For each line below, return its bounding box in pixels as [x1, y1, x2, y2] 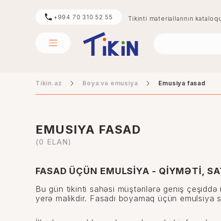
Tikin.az [36, 79, 62, 87]
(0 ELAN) [36, 137, 72, 147]
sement [191, 95, 218, 103]
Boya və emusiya [82, 79, 138, 87]
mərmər [191, 121, 217, 129]
